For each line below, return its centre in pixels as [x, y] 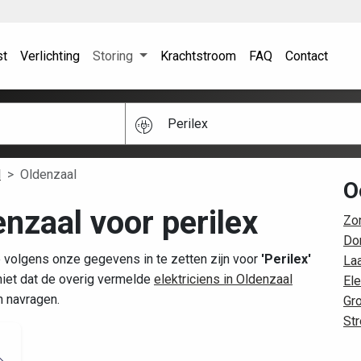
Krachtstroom [198, 56]
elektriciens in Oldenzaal [223, 280]
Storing [114, 56]
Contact [306, 56]
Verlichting [50, 56]
